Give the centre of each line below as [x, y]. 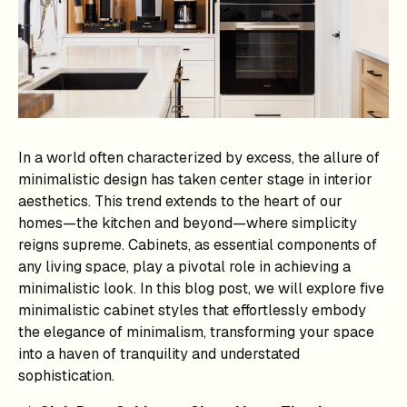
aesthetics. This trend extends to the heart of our [180, 201]
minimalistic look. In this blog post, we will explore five [201, 288]
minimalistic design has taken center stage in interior [195, 179]
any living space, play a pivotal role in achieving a [184, 266]
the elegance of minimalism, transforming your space [196, 332]
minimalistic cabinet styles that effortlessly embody [192, 310]
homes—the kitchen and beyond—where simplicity [188, 223]
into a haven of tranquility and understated [159, 353]
